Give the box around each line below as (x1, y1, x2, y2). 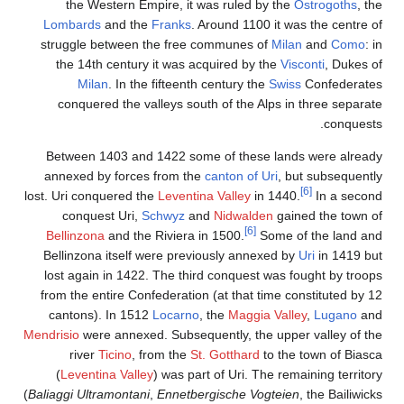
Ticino (98, 347, 132, 363)
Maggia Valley (228, 308, 307, 323)
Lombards (43, 17, 101, 32)
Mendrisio (23, 327, 79, 343)
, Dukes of (325, 57, 382, 72)
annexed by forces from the (44, 169, 205, 184)
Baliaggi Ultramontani (28, 387, 150, 402)
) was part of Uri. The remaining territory (153, 367, 382, 382)
